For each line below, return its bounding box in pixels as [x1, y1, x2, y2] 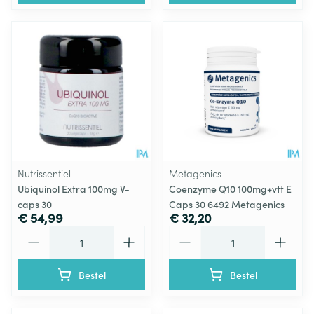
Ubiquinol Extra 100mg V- [18, 182, 130, 196]
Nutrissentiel [18, 166, 71, 180]
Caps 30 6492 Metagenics [169, 197, 285, 211]
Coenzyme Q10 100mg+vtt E [169, 182, 292, 196]
